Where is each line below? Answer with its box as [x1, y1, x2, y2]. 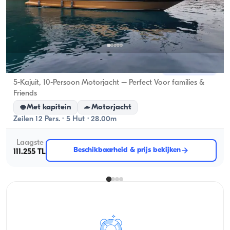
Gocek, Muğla [13, 63, 64, 71]
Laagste [16, 139, 44, 147]
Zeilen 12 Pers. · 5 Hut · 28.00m [13, 116, 117, 124]
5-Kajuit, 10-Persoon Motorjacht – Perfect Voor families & [13, 79, 204, 87]
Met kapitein [27, 103, 72, 111]
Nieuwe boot [167, 63, 212, 71]
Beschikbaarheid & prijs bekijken [73, 146, 181, 155]
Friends [13, 90, 37, 98]
